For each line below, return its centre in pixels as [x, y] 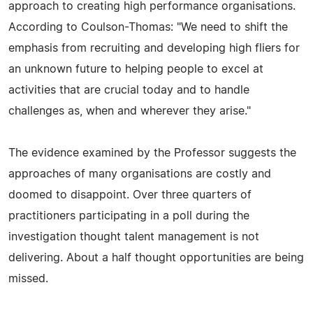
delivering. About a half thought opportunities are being [156, 257]
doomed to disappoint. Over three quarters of [130, 195]
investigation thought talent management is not [134, 236]
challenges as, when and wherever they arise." [130, 111]
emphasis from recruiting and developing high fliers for [154, 48]
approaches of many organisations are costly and [140, 174]
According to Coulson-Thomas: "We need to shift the [148, 27]
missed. [28, 278]
